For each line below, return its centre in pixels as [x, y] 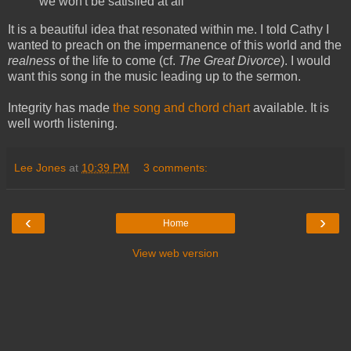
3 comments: [176, 167]
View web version [175, 253]
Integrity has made [60, 107]
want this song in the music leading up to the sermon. [154, 76]
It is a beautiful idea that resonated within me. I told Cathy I [168, 29]
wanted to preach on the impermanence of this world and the [175, 45]
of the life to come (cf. [117, 60]
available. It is [289, 107]
